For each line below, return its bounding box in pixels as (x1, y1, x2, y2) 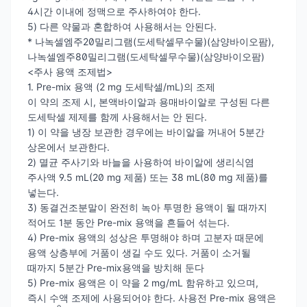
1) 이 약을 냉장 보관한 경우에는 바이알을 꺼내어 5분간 (27, 125, 265, 138)
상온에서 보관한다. (27, 140, 110, 153)
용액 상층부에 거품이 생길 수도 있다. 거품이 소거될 (27, 246, 251, 258)
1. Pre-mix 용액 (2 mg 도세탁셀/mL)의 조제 (27, 80, 215, 93)
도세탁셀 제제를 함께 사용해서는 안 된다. (27, 110, 207, 123)
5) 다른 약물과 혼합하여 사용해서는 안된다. (27, 20, 217, 32)
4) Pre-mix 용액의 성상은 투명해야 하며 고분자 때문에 (27, 231, 264, 243)
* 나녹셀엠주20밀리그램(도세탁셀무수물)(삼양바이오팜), (27, 35, 274, 47)
